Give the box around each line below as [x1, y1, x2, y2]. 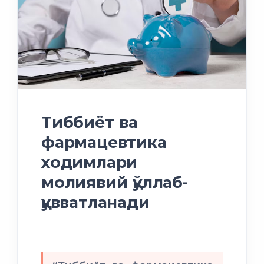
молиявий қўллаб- [41, 172, 188, 192]
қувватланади [41, 192, 150, 212]
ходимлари [41, 152, 138, 172]
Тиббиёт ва [41, 112, 138, 132]
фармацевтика [41, 132, 167, 152]
